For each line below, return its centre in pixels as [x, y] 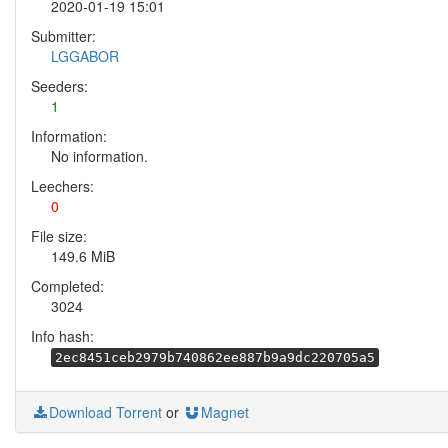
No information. [99, 156]
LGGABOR [85, 56]
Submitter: [63, 36]
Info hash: [62, 336]
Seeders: [59, 86]
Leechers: [62, 186]
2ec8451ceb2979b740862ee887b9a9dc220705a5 [215, 357]
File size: [59, 236]
